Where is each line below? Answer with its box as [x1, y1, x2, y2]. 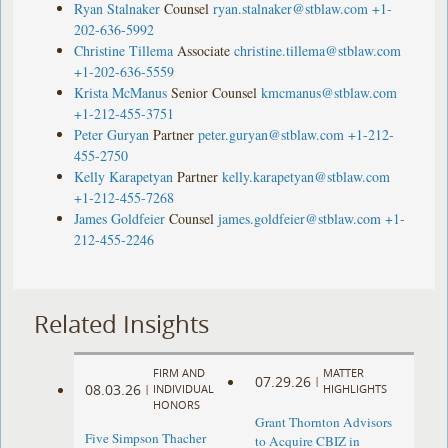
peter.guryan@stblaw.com [198, 124, 345, 144]
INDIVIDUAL [153, 381, 215, 397]
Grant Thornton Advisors [254, 413, 392, 432]
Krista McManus [74, 82, 168, 102]
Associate [177, 40, 231, 60]
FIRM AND [153, 365, 206, 381]
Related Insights [34, 307, 210, 340]
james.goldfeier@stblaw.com [218, 208, 382, 228]
